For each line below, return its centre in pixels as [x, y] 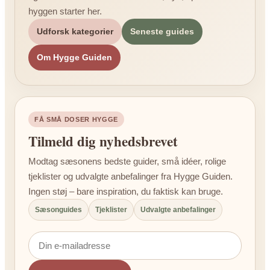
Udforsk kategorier [75, 32]
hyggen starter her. [65, 11]
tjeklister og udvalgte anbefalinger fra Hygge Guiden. [130, 177]
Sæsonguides [58, 210]
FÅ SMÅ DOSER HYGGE [76, 120]
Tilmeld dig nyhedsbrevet [103, 141]
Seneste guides [162, 32]
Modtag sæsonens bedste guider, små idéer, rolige [127, 162]
